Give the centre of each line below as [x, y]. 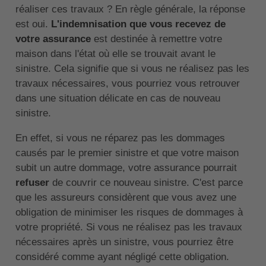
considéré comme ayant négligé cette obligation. [122, 257]
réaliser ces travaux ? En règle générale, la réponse [130, 9]
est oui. [33, 24]
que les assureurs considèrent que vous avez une [126, 198]
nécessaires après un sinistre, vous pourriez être [124, 242]
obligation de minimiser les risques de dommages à [129, 213]
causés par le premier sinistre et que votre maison [127, 153]
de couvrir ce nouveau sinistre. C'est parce [147, 183]
